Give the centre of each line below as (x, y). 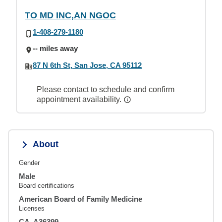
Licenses (32, 208)
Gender (29, 163)
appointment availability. (80, 99)
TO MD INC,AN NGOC (70, 15)
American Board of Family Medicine (81, 199)
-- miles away (55, 49)
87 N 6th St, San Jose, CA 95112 (87, 65)
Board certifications (47, 185)
